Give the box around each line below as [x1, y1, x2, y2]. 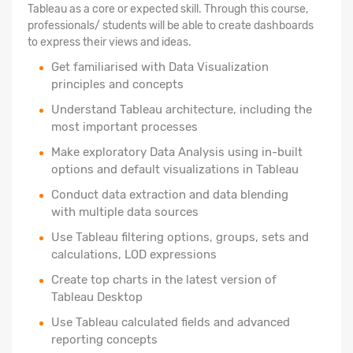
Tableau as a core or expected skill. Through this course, [28, 2, 308, 16]
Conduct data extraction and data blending [51, 187, 288, 202]
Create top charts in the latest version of [51, 272, 277, 287]
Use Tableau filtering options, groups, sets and [51, 229, 309, 244]
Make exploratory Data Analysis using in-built [51, 144, 303, 159]
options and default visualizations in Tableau [51, 162, 299, 176]
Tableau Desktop [51, 289, 143, 304]
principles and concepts [51, 76, 184, 91]
